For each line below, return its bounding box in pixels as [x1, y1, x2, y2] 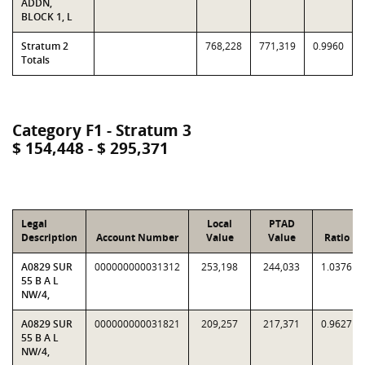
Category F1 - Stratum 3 [12, 120, 191, 141]
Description [21, 231, 77, 244]
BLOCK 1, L [21, 10, 73, 24]
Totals [21, 53, 50, 67]
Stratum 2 [21, 39, 68, 53]
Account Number [96, 231, 178, 244]
